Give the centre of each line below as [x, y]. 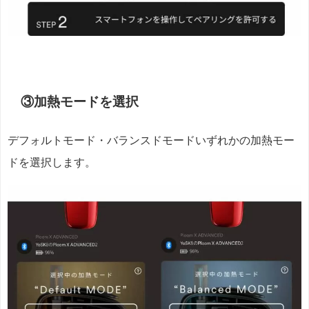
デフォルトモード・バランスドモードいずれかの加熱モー [151, 141]
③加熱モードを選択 [80, 102]
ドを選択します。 [52, 163]
